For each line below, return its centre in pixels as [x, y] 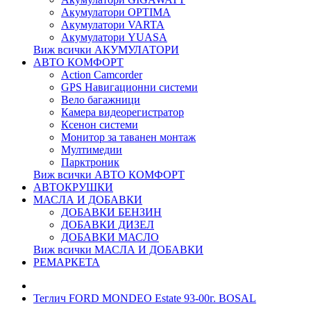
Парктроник [90, 162]
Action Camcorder [102, 75]
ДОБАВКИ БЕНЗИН [111, 212]
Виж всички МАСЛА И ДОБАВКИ [118, 250]
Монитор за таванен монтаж [128, 137]
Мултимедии [92, 150]
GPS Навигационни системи [129, 87]
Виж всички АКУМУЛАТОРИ [106, 50]
